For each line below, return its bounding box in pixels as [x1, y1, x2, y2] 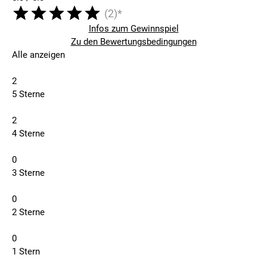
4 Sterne [12, 128, 45, 139]
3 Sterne [12, 167, 45, 179]
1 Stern [12, 246, 40, 257]
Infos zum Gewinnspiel [88, 23, 179, 35]
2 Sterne [12, 207, 45, 218]
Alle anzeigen [12, 49, 65, 61]
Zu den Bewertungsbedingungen [70, 36, 197, 48]
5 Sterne [12, 89, 45, 100]
